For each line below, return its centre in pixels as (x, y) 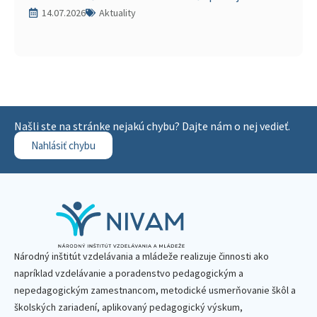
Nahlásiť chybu (63, 146)
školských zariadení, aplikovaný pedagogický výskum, (128, 307)
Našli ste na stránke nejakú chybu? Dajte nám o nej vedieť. (152, 126)
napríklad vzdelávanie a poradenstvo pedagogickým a (129, 273)
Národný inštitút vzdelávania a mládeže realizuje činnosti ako (142, 257)
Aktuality (117, 13)
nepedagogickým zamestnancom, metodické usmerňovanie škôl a (155, 290)
